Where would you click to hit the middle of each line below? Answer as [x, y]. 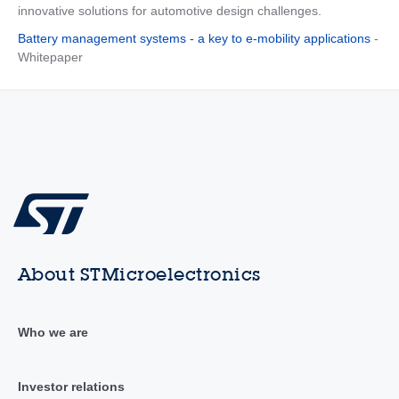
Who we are [53, 332]
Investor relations [71, 386]
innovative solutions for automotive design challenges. [169, 11]
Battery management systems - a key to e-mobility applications [194, 39]
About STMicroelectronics [139, 274]
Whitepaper [50, 57]
